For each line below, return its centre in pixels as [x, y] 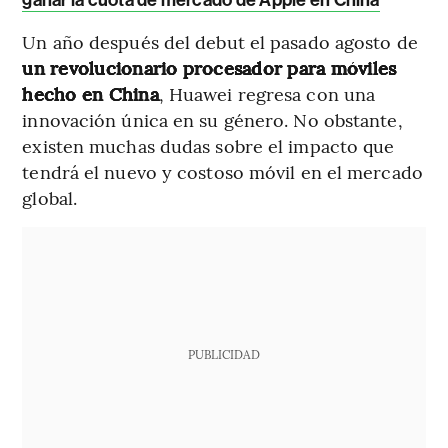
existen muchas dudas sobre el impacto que [208, 146]
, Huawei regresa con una [267, 94]
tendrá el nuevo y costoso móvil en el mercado [222, 172]
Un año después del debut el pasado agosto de [220, 42]
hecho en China [90, 94]
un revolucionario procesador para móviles [209, 68]
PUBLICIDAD [223, 354]
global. [50, 198]
